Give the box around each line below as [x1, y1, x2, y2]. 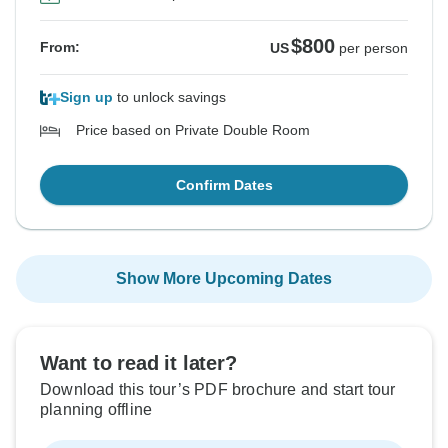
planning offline [40, 401, 153, 419]
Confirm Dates [175, 177, 273, 194]
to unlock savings [113, 89, 226, 106]
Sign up [60, 89, 113, 106]
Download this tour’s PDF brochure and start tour [40, 381, 396, 399]
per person [339, 40, 408, 57]
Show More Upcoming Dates [116, 270, 332, 288]
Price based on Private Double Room [76, 122, 310, 139]
